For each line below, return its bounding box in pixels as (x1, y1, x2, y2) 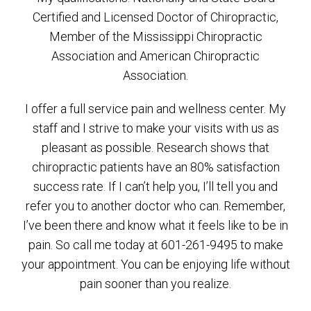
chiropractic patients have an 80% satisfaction (31, 160, 280, 174)
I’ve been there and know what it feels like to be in (23, 218, 288, 233)
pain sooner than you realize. (80, 276, 231, 291)
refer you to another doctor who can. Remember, (26, 199, 285, 213)
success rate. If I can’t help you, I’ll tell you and (33, 179, 278, 194)
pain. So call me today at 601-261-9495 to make (28, 237, 283, 252)
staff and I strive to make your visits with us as (32, 121, 279, 135)
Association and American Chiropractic (51, 49, 260, 63)
